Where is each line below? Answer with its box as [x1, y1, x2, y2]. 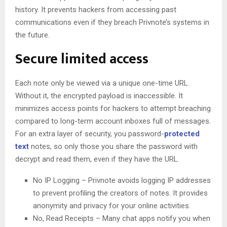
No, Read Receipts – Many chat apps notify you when [33, 214, 210, 223]
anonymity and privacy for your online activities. [33, 201, 191, 211]
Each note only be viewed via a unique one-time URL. [15, 79, 190, 88]
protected [164, 129, 200, 139]
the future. [15, 30, 50, 40]
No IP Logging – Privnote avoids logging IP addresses [33, 176, 211, 185]
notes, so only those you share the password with [29, 142, 198, 152]
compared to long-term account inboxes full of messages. [15, 117, 211, 126]
